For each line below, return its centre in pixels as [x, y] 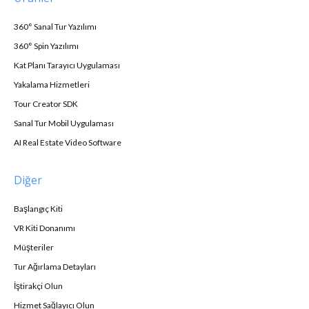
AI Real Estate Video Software [68, 142]
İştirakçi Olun [38, 286]
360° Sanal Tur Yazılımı [55, 26]
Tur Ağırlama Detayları [55, 266]
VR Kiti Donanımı [44, 228]
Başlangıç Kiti [38, 208]
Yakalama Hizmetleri [52, 84]
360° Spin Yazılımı [46, 46]
